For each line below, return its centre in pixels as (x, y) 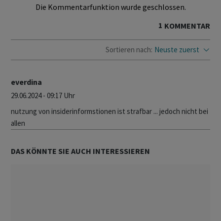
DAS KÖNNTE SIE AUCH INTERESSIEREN (80, 151)
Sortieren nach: (129, 50)
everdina (26, 82)
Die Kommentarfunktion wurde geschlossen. (110, 7)
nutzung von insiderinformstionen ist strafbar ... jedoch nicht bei (110, 111)
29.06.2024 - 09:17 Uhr (43, 96)
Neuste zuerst (177, 50)
